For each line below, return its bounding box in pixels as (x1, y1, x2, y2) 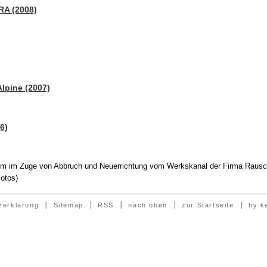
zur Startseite (182, 201, 234, 209)
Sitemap (53, 201, 83, 209)
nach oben (128, 201, 167, 209)
